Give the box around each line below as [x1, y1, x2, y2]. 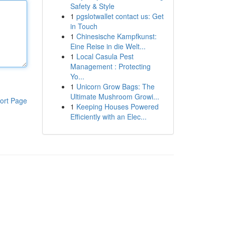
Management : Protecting [70, 61, 151, 71]
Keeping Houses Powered [76, 101, 159, 111]
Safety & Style [70, 1, 115, 11]
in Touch [70, 21, 97, 31]
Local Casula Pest [76, 51, 134, 61]
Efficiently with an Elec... [70, 111, 147, 122]
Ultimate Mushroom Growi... [70, 91, 159, 101]
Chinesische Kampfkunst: [76, 31, 157, 41]
